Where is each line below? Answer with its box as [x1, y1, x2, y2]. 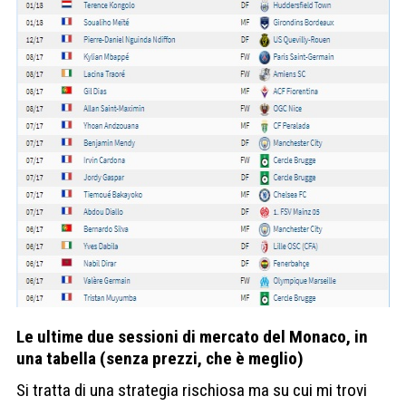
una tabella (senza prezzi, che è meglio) [16, 347, 304, 369]
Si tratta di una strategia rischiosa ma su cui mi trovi [16, 379, 367, 401]
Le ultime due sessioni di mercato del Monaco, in [16, 325, 368, 347]
